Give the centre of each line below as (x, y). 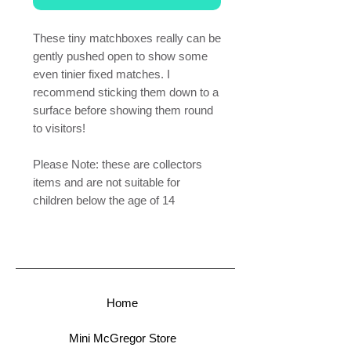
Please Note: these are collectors (118, 164)
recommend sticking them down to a (126, 92)
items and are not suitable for (107, 182)
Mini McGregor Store (122, 338)
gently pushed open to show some (120, 56)
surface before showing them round (123, 110)
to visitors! (59, 128)
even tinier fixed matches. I (101, 74)
